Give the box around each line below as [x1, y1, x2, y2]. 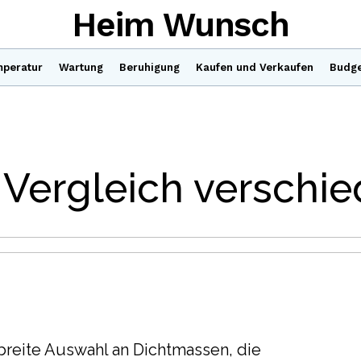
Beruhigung [119, 61, 180, 73]
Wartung [59, 61, 103, 73]
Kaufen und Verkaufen [196, 61, 313, 73]
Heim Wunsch [72, 4, 289, 44]
